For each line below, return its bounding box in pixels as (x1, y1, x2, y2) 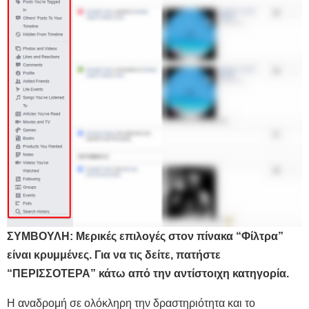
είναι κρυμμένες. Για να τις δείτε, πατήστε (7, 249, 221, 261)
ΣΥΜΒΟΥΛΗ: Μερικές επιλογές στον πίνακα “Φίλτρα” (7, 230, 283, 243)
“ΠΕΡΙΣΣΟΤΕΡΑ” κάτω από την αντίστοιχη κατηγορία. (7, 268, 289, 280)
